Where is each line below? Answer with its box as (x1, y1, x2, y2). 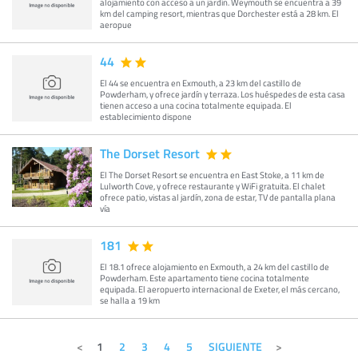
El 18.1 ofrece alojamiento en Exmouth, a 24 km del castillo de (100, 260, 329, 272)
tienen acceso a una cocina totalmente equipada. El (100, 98, 292, 111)
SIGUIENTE (208, 338, 262, 354)
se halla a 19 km (100, 293, 160, 306)
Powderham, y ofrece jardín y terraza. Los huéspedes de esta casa (100, 87, 345, 100)
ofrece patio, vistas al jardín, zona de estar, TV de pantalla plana (100, 190, 336, 203)
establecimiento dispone (100, 109, 192, 122)
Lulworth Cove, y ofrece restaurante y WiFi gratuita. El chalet (100, 179, 325, 192)
